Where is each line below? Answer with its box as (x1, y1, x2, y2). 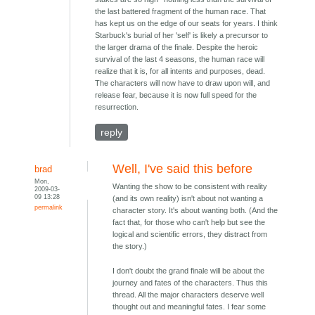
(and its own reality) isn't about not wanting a (112, 194, 264, 203)
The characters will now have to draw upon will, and (95, 79, 271, 88)
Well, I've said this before (112, 162, 253, 176)
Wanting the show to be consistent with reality (112, 182, 268, 191)
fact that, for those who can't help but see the (112, 218, 266, 227)
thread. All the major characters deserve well (112, 290, 264, 300)
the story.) (112, 242, 148, 251)
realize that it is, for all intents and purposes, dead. (95, 67, 266, 76)
